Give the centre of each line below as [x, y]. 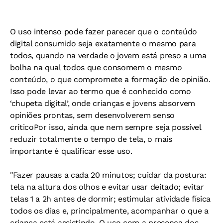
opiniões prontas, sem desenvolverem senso [92, 115]
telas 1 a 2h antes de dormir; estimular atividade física [111, 199]
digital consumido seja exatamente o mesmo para [103, 44]
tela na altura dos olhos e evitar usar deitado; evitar [107, 187]
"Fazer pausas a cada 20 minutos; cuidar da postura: [108, 175]
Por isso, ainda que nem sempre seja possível [117, 127]
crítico [22, 127]
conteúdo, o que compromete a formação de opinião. [110, 80]
